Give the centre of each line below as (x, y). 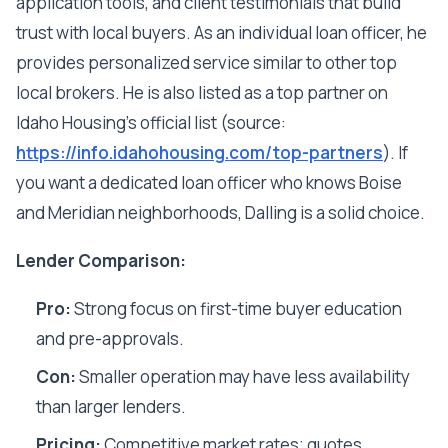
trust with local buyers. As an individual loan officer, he (221, 32)
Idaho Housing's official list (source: (151, 122)
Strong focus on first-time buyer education (236, 308)
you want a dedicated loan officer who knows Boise (209, 182)
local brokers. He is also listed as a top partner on (202, 92)
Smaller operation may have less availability (243, 376)
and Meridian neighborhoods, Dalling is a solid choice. (220, 212)
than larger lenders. (111, 406)
